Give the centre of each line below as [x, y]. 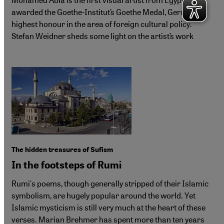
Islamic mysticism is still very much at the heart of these [108, 207]
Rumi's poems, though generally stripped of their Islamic [110, 183]
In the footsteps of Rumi [66, 165]
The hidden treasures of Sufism [62, 150]
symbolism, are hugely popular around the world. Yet [103, 195]
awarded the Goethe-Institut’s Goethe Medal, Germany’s [108, 12]
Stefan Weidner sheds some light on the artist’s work [102, 36]
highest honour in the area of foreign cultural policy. [102, 24]
